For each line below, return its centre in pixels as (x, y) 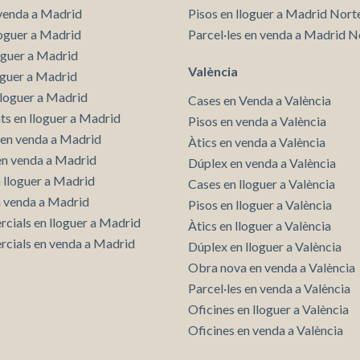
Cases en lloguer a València (262, 183)
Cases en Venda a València (260, 100)
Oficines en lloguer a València (268, 309)
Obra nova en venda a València (272, 267)
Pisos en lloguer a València (260, 204)
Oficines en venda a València (266, 329)
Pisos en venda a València (257, 121)
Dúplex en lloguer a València (265, 246)
